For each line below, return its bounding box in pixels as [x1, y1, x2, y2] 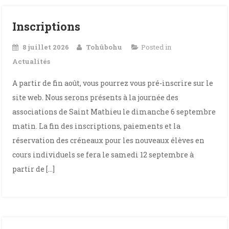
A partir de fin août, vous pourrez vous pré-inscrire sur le [12, 78, 214, 88]
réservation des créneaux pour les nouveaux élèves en [12, 135, 205, 145]
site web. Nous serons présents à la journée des [12, 93, 179, 102]
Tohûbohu [86, 42, 123, 52]
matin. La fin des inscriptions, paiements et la [12, 121, 181, 131]
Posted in [141, 42, 172, 52]
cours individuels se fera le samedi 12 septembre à [12, 150, 194, 159]
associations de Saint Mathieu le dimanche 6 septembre [12, 107, 216, 117]
